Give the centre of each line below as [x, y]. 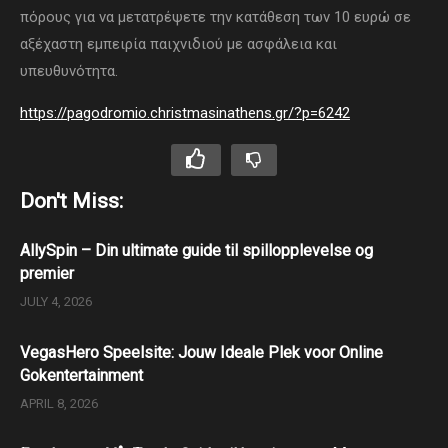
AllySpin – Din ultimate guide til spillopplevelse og [196, 251]
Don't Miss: [71, 201]
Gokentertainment [81, 376]
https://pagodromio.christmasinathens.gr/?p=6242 [185, 113]
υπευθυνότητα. [69, 71]
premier [47, 274]
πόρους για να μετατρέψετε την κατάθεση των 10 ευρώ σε [215, 17]
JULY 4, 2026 [56, 302]
